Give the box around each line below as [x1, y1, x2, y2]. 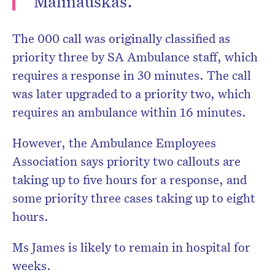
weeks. [12, 257, 51, 274]
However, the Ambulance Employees [12, 134, 216, 151]
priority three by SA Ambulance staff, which [12, 48, 258, 65]
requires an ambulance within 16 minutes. [12, 104, 246, 120]
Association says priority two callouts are [12, 153, 241, 169]
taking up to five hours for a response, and [12, 171, 247, 188]
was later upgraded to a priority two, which [12, 85, 251, 102]
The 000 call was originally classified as [12, 30, 230, 47]
